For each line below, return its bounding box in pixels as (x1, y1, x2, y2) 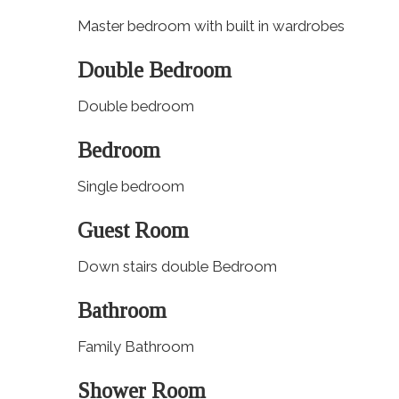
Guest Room (77, 218, 189, 242)
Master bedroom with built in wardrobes (77, 17, 345, 35)
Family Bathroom (77, 338, 194, 355)
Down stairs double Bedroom (77, 257, 277, 275)
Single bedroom (77, 177, 184, 195)
